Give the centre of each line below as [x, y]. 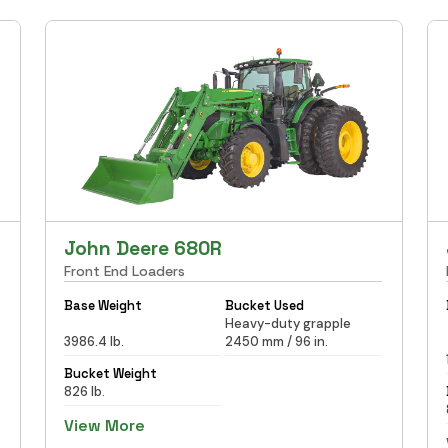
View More [105, 425]
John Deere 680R [143, 248]
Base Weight [103, 305]
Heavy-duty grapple [287, 323]
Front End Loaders [125, 270]
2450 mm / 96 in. [276, 341]
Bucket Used [264, 305]
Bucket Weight [111, 373]
